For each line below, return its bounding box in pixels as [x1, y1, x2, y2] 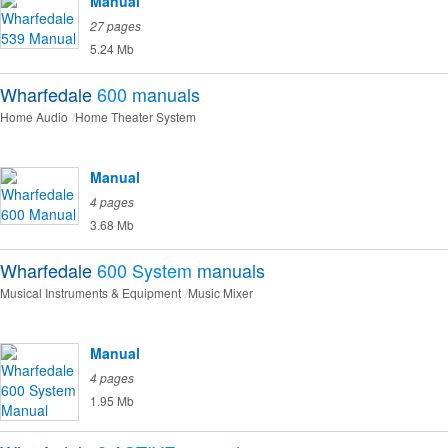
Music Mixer [188, 284, 253, 302]
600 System [97, 257, 192, 284]
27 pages [90, 17, 141, 35]
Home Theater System [75, 108, 196, 126]
